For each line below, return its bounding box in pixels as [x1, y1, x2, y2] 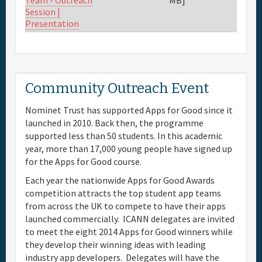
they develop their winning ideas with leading [25, 238, 206, 250]
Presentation [25, 18, 79, 30]
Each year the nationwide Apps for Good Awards [25, 174, 215, 186]
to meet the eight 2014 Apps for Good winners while [25, 225, 233, 237]
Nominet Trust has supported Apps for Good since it [25, 104, 233, 116]
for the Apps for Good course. [25, 155, 142, 167]
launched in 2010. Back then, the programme [25, 116, 204, 129]
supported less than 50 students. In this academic [25, 129, 222, 142]
